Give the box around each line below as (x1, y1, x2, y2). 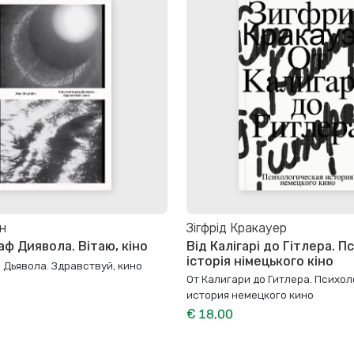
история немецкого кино (186, 288, 314, 301)
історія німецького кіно (186, 253, 333, 269)
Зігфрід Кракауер (186, 220, 287, 236)
